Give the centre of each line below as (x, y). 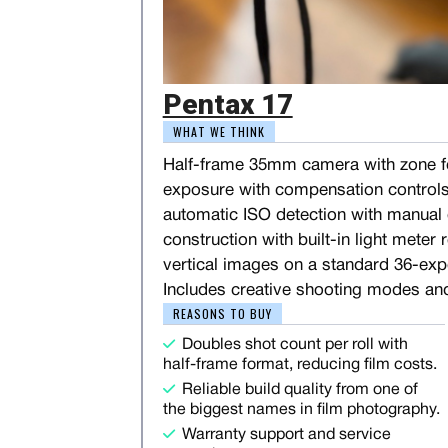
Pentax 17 (227, 104)
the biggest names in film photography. (301, 409)
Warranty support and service (286, 434)
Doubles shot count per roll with (294, 344)
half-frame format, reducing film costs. (299, 364)
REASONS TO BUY (222, 313)
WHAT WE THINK (218, 131)
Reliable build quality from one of (299, 389)
